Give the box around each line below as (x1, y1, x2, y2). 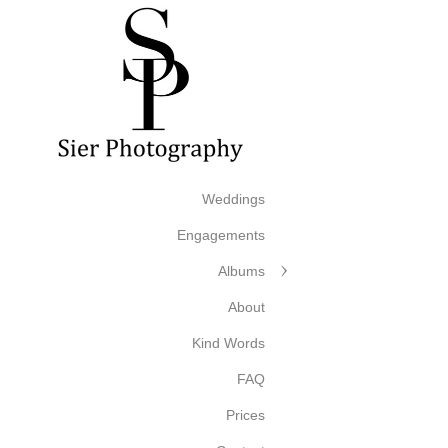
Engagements (177, 227, 265, 243)
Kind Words (192, 335, 265, 351)
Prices (226, 407, 265, 423)
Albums (218, 263, 265, 279)
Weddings (202, 191, 265, 207)
